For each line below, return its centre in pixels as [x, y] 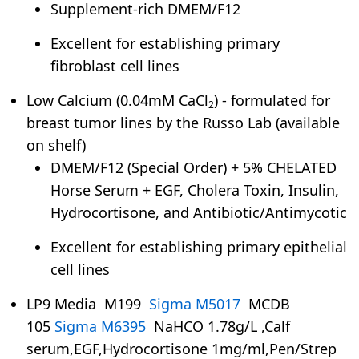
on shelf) [56, 145]
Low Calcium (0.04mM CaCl [117, 100]
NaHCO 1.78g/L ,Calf [218, 326]
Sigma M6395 [100, 326]
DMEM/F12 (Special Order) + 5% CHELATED [194, 167]
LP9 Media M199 [86, 303]
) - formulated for [272, 100]
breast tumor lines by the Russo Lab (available [183, 122]
